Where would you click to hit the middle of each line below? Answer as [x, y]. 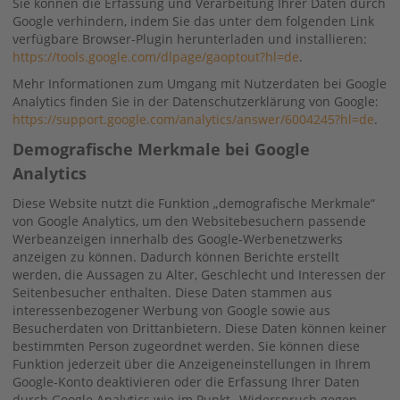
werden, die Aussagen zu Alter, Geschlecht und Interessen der [199, 274]
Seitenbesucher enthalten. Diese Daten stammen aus [172, 292]
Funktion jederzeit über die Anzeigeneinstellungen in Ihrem [192, 363]
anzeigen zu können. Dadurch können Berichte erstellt [176, 256]
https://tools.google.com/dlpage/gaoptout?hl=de [156, 56]
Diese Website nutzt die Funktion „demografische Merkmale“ [194, 203]
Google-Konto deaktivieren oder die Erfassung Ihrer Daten [186, 381]
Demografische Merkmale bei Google [161, 149]
